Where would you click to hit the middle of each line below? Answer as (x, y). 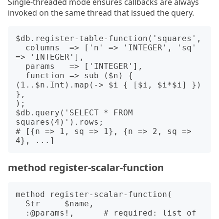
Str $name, (21, 204)
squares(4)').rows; (60, 122)
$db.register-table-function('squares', (109, 38)
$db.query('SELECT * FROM (74, 113)
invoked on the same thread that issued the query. (101, 13)
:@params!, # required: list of (21, 213)
